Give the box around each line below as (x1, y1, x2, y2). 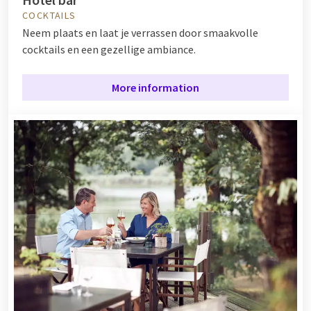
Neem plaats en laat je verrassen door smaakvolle (22, 25, 258, 40)
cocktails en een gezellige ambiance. (22, 42, 196, 56)
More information (112, 80, 199, 94)
